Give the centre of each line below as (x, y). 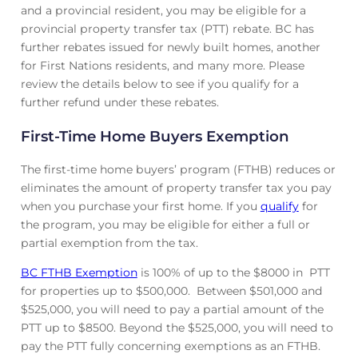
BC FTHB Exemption (79, 273)
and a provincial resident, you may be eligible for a (163, 10)
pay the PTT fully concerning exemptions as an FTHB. (170, 346)
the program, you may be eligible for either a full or (165, 225)
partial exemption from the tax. (109, 243)
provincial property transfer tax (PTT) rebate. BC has (167, 28)
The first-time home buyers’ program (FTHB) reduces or (178, 170)
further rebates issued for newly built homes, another (170, 47)
